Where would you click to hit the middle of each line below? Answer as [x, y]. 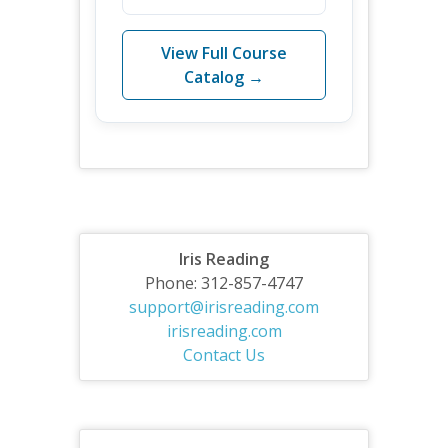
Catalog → [224, 76]
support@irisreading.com [224, 306]
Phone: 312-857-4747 [224, 282]
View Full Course [224, 52]
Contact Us [224, 354]
